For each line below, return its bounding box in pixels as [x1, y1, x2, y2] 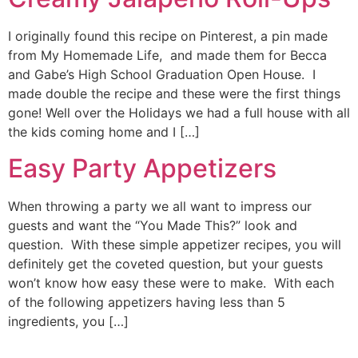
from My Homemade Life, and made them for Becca [8, 47, 327, 64]
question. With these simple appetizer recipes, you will [8, 236, 341, 253]
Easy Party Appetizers [8, 152, 276, 184]
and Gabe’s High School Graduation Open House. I [8, 66, 316, 83]
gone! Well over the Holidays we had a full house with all [8, 105, 350, 121]
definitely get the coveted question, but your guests [8, 255, 323, 272]
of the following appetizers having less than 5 [8, 293, 285, 310]
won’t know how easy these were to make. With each [8, 274, 334, 291]
